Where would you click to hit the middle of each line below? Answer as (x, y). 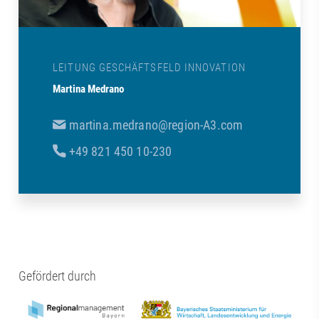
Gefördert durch (58, 276)
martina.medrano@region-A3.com (156, 125)
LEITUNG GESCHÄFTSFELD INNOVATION (149, 68)
